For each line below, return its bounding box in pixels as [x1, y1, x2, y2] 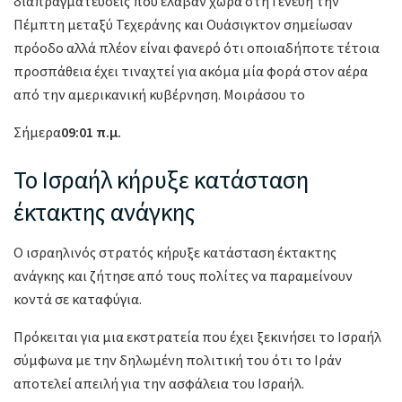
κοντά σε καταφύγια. [13, 289, 142, 308]
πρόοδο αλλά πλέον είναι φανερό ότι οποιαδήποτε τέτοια [13, 38, 380, 57]
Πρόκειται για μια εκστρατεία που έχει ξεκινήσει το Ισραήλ [13, 327, 381, 345]
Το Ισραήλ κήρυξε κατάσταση [13, 164, 309, 196]
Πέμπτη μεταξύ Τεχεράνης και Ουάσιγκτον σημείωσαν [13, 14, 353, 33]
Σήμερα [13, 122, 61, 141]
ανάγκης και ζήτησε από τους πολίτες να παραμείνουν [13, 266, 353, 284]
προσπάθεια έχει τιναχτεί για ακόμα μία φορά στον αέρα [13, 61, 368, 80]
